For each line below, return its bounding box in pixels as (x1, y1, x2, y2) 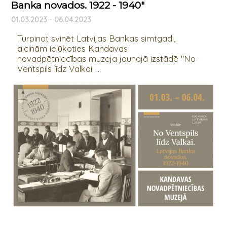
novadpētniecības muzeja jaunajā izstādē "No (17, 53, 196, 64)
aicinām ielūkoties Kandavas (17, 43, 128, 54)
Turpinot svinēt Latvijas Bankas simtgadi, (17, 32, 175, 44)
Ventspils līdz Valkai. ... (17, 63, 101, 74)
